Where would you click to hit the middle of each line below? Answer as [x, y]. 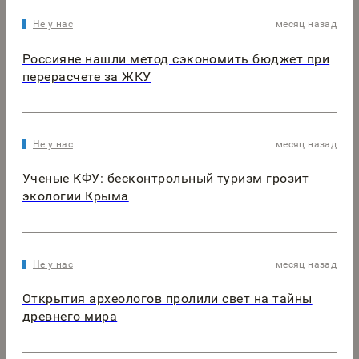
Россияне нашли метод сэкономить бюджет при [176, 58]
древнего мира [70, 316]
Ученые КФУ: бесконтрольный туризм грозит [166, 179]
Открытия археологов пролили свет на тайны [167, 298]
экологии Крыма [76, 196]
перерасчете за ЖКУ [87, 76]
